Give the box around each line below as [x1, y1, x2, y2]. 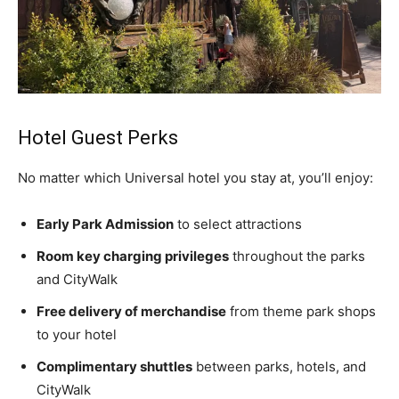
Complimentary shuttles [37, 358, 192, 376]
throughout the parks [229, 248, 365, 265]
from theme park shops [226, 303, 376, 321]
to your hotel [37, 326, 117, 344]
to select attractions [174, 216, 302, 233]
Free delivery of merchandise [37, 303, 226, 321]
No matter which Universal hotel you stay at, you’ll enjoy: [18, 169, 373, 187]
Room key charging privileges [37, 248, 229, 265]
